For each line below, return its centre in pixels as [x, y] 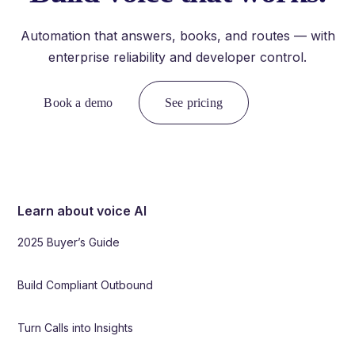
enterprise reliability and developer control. [177, 57]
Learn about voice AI [82, 210]
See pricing [194, 102]
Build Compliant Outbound [86, 284]
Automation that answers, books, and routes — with [177, 35]
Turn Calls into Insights [76, 327]
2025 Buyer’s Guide [69, 242]
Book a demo [78, 102]
